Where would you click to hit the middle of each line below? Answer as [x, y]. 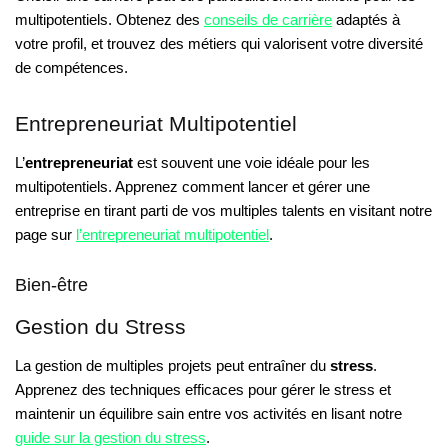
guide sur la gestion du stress [110, 437]
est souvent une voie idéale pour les [251, 163]
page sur [45, 235]
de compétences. [71, 68]
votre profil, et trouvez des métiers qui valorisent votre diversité [219, 44]
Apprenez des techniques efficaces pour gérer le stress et [203, 389]
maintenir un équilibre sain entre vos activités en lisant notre [208, 413]
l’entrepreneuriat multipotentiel [172, 235]
